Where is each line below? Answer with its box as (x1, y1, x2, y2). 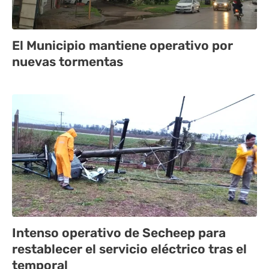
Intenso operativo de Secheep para (12, 225, 226, 241)
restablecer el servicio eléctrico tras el (12, 241, 247, 257)
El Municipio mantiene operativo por (12, 38, 233, 53)
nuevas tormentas (12, 54, 123, 70)
